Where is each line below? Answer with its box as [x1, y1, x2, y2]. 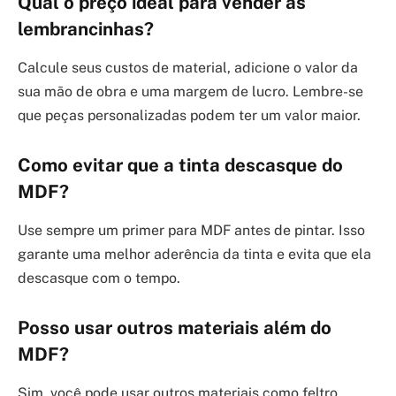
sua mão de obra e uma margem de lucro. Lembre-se [18, 83, 363, 100]
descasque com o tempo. [18, 270, 180, 286]
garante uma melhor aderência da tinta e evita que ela [18, 246, 371, 263]
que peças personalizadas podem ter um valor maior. [18, 107, 361, 124]
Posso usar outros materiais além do [18, 316, 331, 339]
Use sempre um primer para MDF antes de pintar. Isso [18, 222, 365, 239]
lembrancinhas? [18, 18, 154, 40]
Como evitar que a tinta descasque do [18, 154, 343, 176]
